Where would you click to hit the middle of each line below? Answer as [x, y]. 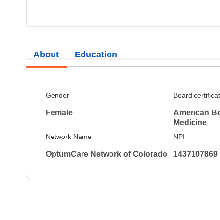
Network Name [69, 137]
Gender [57, 95]
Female [59, 113]
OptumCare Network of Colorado [107, 154]
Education [96, 54]
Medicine [190, 123]
